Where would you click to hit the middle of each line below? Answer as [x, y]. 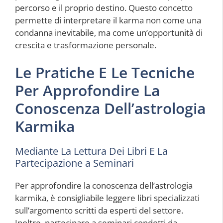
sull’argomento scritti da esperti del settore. [99, 211]
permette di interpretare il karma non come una [108, 20]
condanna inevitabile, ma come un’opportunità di [109, 32]
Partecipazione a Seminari [74, 163]
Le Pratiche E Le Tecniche [105, 73]
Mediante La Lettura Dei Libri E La [91, 151]
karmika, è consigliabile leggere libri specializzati [107, 198]
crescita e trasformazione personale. [86, 45]
